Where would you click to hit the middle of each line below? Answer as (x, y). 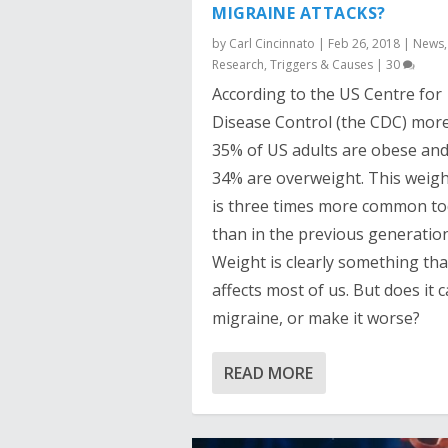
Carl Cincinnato (272, 43)
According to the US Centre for (327, 93)
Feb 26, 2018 (364, 43)
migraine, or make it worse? (316, 317)
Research (238, 64)
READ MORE (268, 372)
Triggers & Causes (321, 64)
